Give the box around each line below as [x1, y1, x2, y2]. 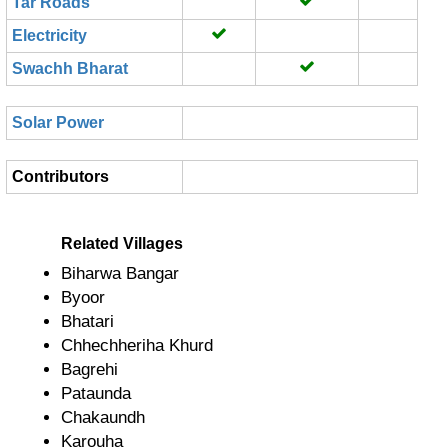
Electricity [12, 27, 87, 44]
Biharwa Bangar [61, 264, 179, 283]
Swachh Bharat [12, 60, 128, 77]
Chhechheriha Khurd [61, 336, 213, 355]
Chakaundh [61, 408, 145, 427]
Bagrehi [61, 360, 118, 379]
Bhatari [61, 312, 114, 331]
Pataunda [61, 384, 131, 403]
